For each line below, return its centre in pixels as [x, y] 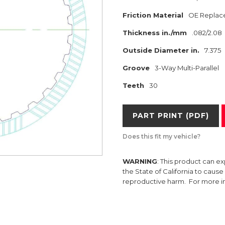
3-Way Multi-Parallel [187, 68]
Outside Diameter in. [161, 50]
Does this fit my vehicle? [161, 136]
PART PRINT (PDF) [171, 116]
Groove [136, 68]
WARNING [140, 161]
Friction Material [153, 15]
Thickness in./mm [155, 33]
